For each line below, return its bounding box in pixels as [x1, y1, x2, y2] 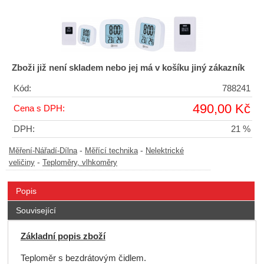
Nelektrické [146, 147, 184, 156]
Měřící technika [85, 147, 138, 156]
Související [15, 206, 56, 216]
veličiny [9, 159, 35, 167]
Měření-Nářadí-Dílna [9, 147, 77, 156]
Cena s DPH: [14, 104, 65, 114]
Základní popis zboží [20, 232, 105, 242]
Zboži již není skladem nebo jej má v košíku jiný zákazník [12, 63, 245, 73]
